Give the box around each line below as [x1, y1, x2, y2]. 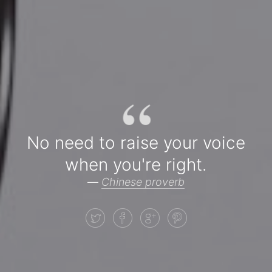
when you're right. [65, 154, 207, 175]
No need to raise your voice [27, 132, 245, 153]
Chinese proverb [101, 175, 185, 188]
